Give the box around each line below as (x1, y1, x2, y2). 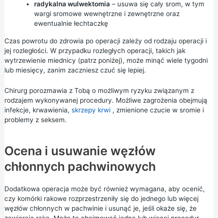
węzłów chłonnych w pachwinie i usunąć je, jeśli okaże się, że (4, 204, 197, 212)
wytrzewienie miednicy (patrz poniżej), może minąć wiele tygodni (4, 56, 208, 64)
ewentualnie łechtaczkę (34, 19, 108, 27)
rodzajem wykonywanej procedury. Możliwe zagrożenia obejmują (4, 96, 207, 104)
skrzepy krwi (71, 106, 110, 114)
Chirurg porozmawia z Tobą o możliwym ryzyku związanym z (4, 86, 194, 94)
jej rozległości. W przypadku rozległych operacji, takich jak (4, 46, 185, 54)
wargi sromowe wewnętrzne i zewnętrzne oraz (34, 9, 180, 18)
